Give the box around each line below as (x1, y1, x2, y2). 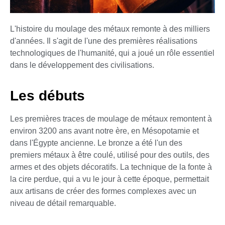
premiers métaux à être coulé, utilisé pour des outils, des (10, 150, 209, 159)
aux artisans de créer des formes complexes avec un (10, 186, 196, 195)
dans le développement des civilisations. (10, 61, 154, 70)
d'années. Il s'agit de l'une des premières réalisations (10, 37, 197, 46)
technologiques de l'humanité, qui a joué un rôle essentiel (10, 49, 214, 58)
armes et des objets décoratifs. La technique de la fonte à (10, 162, 212, 171)
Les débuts (10, 87, 85, 103)
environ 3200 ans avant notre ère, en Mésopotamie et (10, 126, 199, 135)
